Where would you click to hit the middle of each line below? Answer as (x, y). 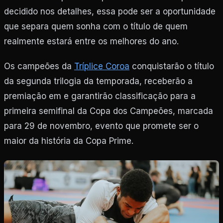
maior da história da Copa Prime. (69, 141)
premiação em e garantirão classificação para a (100, 96)
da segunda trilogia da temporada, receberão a (98, 81)
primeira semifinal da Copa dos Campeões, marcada (109, 111)
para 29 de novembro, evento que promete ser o (101, 126)
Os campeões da (39, 66)
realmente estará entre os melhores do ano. (91, 41)
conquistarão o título (172, 66)
